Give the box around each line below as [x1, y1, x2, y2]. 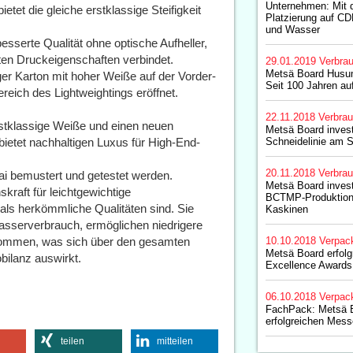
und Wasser [265, 24, 320, 35]
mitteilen [156, 336, 193, 347]
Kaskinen [265, 203, 308, 215]
